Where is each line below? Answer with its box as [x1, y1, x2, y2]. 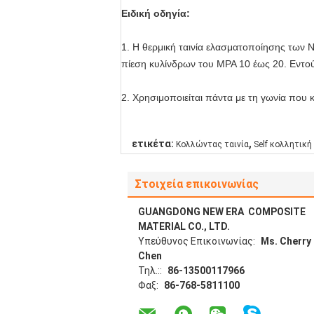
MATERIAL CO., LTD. [138, 221, 230, 232]
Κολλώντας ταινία [176, 139, 249, 149]
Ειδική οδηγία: [121, 8, 190, 19]
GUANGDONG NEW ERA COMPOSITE [138, 206, 308, 217]
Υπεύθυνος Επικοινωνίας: [138, 235, 257, 247]
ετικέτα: [132, 138, 174, 149]
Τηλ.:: [138, 265, 164, 276]
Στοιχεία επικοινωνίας [135, 177, 259, 191]
